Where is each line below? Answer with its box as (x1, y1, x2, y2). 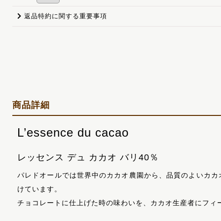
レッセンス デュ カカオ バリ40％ (17, 152, 159, 163)
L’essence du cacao (17, 126, 129, 140)
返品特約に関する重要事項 (24, 12, 107, 20)
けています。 (17, 185, 62, 193)
